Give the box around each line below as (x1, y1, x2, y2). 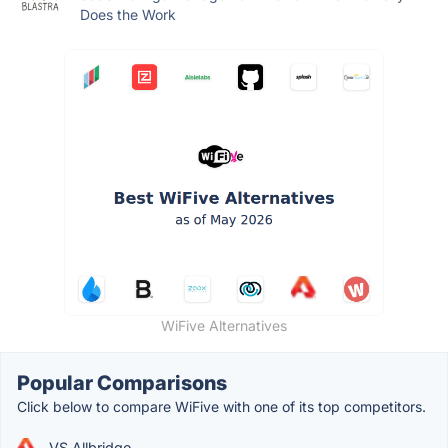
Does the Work (80, 5, 176, 23)
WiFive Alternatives (161, 316, 287, 334)
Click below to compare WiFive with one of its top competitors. (17, 397, 426, 415)
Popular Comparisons (17, 370, 227, 395)
